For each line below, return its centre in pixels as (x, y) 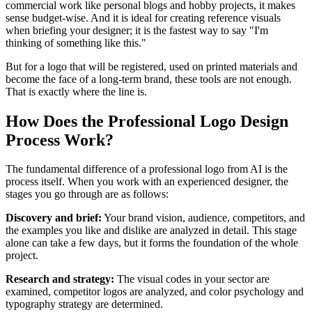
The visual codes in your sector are (192, 279)
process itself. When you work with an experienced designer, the (147, 182)
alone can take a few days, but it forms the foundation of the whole (152, 243)
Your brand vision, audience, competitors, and (203, 218)
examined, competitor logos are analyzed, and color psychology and (155, 292)
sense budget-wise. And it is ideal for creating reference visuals (143, 17)
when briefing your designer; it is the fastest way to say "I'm (137, 30)
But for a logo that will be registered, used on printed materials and (151, 66)
